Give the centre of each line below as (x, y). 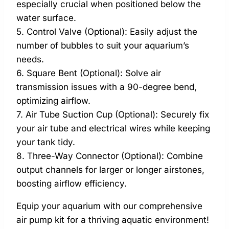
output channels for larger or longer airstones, (110, 169)
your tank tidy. (46, 142)
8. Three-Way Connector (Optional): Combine (110, 156)
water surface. (46, 18)
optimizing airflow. (53, 100)
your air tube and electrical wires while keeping (113, 128)
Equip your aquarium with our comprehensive (109, 206)
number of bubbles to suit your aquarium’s (103, 45)
